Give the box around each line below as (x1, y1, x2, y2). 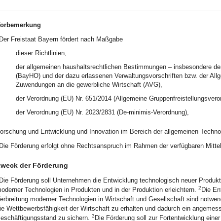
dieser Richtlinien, (15, 49, 67, 57)
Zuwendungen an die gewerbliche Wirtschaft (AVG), (15, 81, 162, 88)
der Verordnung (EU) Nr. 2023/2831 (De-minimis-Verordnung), (15, 109, 189, 116)
